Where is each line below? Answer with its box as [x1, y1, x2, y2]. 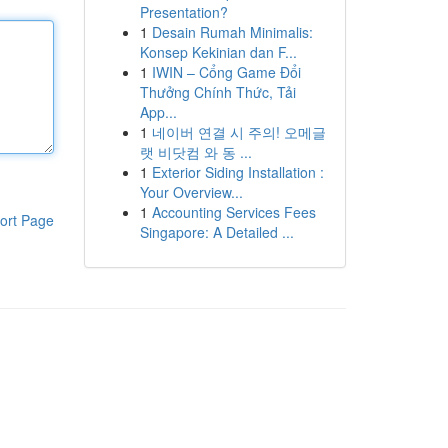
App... [139, 102, 177, 122]
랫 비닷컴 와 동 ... [139, 142, 252, 162]
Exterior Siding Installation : [151, 162, 324, 182]
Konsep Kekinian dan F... [139, 42, 297, 62]
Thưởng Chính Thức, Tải [139, 82, 296, 102]
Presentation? [139, 2, 228, 22]
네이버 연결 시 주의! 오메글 [151, 122, 326, 142]
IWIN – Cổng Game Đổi [151, 62, 301, 82]
